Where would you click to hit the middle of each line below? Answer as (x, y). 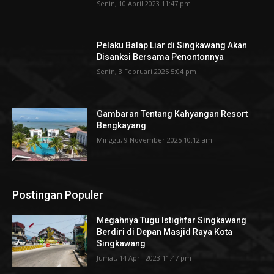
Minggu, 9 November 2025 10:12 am (155, 140)
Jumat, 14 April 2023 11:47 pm (144, 257)
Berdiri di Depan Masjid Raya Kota (165, 231)
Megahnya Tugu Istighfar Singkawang (172, 220)
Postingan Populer (58, 194)
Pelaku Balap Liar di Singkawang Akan (172, 46)
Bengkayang (122, 126)
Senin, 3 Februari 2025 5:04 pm (147, 72)
